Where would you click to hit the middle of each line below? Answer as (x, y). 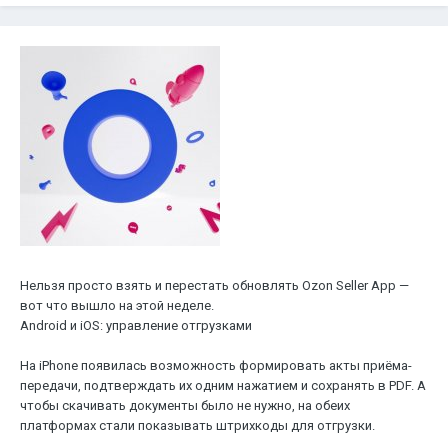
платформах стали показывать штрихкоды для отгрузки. (197, 426)
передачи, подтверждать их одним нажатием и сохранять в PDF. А (223, 386)
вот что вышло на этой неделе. (117, 306)
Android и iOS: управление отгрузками (136, 326)
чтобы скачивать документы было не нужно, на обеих (185, 406)
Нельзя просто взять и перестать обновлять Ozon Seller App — (214, 286)
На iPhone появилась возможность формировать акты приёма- (216, 366)
